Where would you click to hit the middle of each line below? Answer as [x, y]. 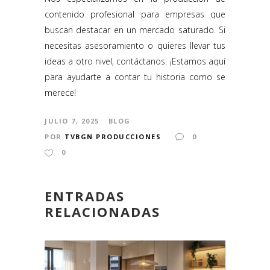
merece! [60, 93]
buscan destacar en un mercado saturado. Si [135, 30]
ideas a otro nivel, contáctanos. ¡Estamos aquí [135, 61]
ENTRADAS [85, 196]
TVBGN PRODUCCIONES [113, 137]
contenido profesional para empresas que [135, 14]
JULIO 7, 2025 [72, 121]
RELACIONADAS [102, 212]
